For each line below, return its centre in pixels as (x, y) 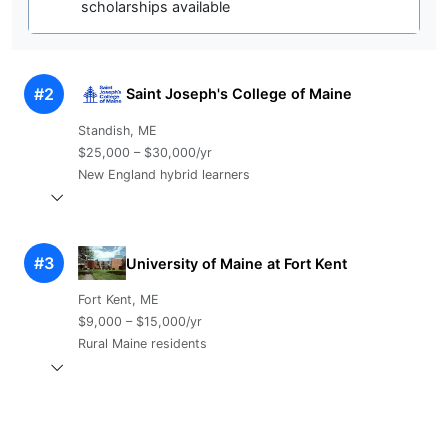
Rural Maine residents (142, 344)
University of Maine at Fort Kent (236, 263)
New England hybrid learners (163, 174)
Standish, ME (117, 130)
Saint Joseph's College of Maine (238, 94)
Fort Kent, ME (118, 300)
